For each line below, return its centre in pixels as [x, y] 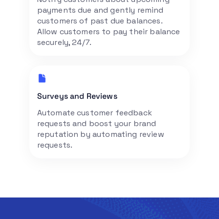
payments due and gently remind [100, 10]
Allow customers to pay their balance [109, 31]
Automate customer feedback [94, 112]
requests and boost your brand [97, 123]
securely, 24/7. [64, 42]
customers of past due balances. [99, 21]
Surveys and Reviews [77, 96]
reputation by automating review [100, 134]
